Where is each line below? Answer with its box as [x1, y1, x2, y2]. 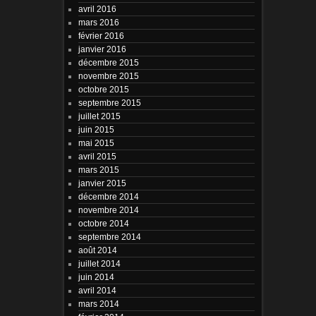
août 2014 [78, 245, 117, 255]
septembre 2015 [78, 97, 141, 107]
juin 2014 [78, 272, 114, 281]
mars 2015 [78, 164, 119, 174]
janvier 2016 [78, 44, 126, 54]
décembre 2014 [78, 191, 139, 201]
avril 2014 [78, 285, 116, 295]
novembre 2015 [78, 71, 139, 80]
